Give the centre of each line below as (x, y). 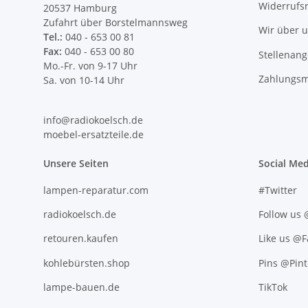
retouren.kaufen (81, 239)
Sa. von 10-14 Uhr (84, 80)
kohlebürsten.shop (87, 263)
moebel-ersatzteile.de (93, 135)
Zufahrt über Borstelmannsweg (115, 23)
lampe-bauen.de (81, 287)
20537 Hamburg (80, 8)
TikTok (273, 287)
